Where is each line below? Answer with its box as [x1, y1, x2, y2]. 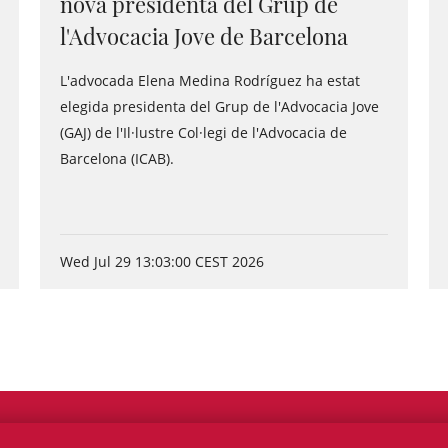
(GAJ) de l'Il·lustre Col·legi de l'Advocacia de [60, 123, 347, 142]
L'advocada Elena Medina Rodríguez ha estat [60, 71, 360, 90]
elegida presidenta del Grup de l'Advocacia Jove [60, 97, 379, 116]
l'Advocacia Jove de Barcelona [60, 21, 348, 51]
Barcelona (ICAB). [60, 149, 174, 168]
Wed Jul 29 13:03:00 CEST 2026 [60, 252, 264, 271]
